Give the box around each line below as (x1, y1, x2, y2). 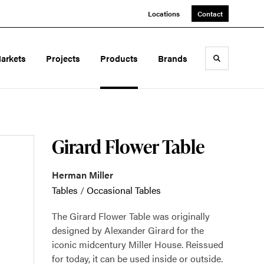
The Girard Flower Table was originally (52, 209, 210, 223)
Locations (148, 8, 180, 19)
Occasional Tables (87, 183, 161, 197)
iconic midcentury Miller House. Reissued (52, 237, 223, 251)
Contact (197, 8, 223, 19)
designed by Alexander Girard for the (52, 223, 204, 237)
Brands (158, 52, 187, 64)
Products (100, 52, 138, 64)
